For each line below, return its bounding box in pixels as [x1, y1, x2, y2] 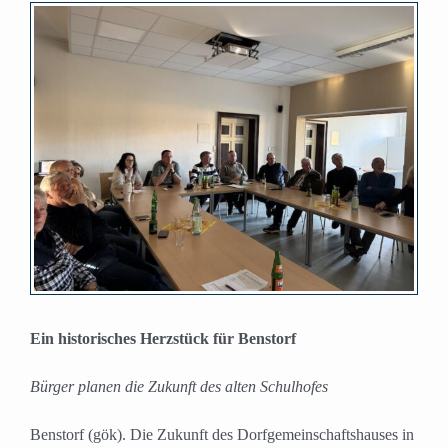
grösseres [33, 38, 91, 56]
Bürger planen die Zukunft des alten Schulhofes [30, 378, 328, 396]
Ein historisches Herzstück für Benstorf [30, 330, 296, 348]
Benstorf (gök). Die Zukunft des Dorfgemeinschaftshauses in [30, 426, 414, 444]
